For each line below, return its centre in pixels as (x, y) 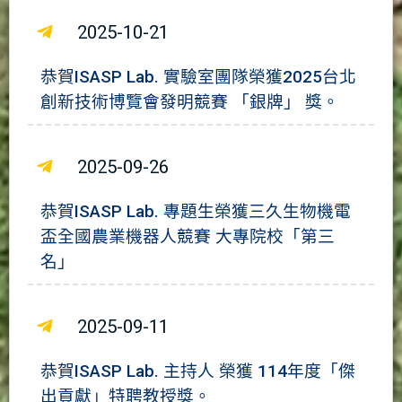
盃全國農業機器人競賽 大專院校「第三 (188, 236)
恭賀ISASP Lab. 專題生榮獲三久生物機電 (196, 211)
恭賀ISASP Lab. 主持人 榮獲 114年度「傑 (198, 371)
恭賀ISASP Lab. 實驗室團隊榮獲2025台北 (198, 77)
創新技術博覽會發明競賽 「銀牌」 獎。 (190, 102)
